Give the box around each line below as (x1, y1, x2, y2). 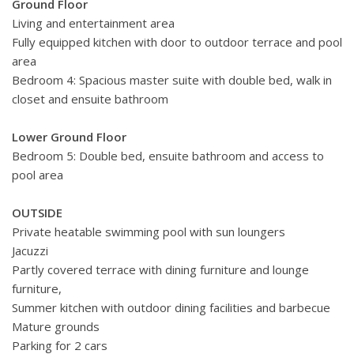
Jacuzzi (12, 243, 48, 259)
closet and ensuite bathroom (12, 91, 171, 107)
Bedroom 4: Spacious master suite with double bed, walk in (12, 72, 332, 88)
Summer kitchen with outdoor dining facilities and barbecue (12, 299, 330, 316)
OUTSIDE (12, 205, 62, 221)
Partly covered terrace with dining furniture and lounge (12, 262, 309, 278)
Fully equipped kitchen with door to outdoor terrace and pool (12, 34, 342, 51)
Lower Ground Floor (12, 129, 126, 145)
